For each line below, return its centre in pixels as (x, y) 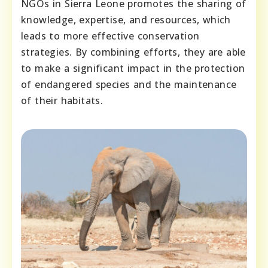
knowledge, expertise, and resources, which (126, 19)
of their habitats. (62, 100)
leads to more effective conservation (110, 36)
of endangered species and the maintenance (129, 84)
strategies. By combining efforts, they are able (133, 52)
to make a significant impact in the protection (133, 68)
